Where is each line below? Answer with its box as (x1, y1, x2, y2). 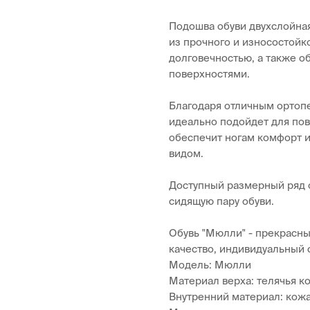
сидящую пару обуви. (169, 194, 274, 207)
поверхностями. (169, 67, 250, 80)
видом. (169, 147, 203, 159)
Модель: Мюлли (169, 258, 251, 271)
